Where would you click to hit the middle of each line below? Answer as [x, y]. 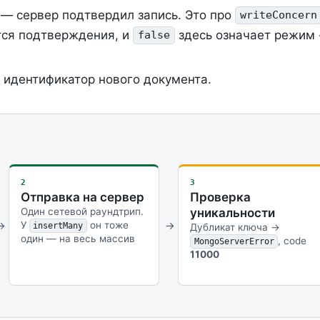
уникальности [232, 213]
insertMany [58, 226]
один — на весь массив [77, 239]
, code [292, 241]
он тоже [108, 225]
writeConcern [279, 15]
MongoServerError [234, 242]
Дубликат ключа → [235, 227]
